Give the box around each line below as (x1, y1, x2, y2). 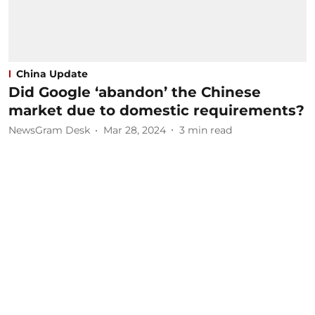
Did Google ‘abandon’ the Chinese (8, 83, 261, 101)
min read (188, 124, 232, 136)
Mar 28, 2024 (103, 124, 166, 136)
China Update (16, 67, 88, 80)
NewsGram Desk (8, 124, 90, 136)
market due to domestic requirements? (8, 101, 304, 119)
